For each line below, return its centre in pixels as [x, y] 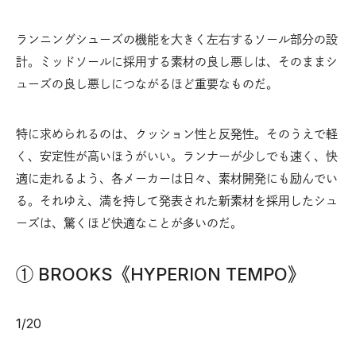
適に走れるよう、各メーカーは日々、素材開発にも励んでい [177, 178]
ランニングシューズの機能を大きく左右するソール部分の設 [177, 39]
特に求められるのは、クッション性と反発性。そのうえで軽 [177, 133]
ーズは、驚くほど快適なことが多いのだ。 [129, 222]
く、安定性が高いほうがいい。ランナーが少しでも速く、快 [177, 156]
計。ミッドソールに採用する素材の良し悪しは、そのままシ [177, 61]
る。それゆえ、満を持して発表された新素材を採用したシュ [177, 200]
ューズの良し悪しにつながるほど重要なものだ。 [147, 83]
